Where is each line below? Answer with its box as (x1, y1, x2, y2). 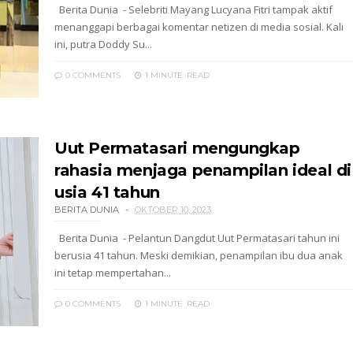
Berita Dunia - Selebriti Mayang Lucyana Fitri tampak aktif (54, 2, 333, 17)
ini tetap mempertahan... (54, 266, 171, 280)
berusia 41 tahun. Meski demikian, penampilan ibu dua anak (54, 248, 343, 262)
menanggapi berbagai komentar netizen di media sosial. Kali (54, 20, 344, 34)
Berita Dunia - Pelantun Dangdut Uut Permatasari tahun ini (54, 231, 340, 245)
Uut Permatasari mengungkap (54, 139, 300, 158)
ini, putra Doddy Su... (54, 37, 152, 51)
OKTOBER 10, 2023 (135, 204, 211, 215)
